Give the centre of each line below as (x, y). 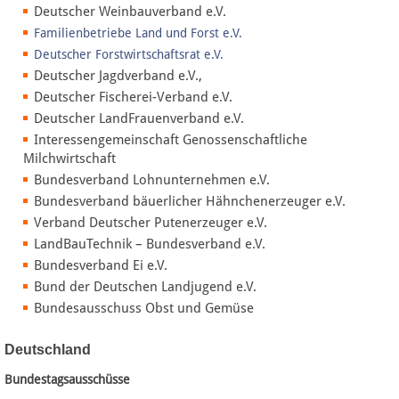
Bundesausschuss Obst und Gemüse (144, 308)
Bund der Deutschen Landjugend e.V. (145, 286)
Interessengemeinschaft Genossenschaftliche (171, 139)
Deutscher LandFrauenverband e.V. (139, 118)
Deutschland (48, 350)
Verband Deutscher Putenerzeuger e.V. (151, 222)
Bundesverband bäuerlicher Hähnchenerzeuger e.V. (190, 201)
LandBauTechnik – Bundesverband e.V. (150, 244)
